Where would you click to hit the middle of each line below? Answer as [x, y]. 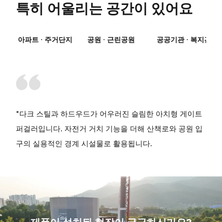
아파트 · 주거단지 [45, 40]
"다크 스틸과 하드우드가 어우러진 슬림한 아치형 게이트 [109, 114]
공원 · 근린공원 [111, 40]
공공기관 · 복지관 [184, 40]
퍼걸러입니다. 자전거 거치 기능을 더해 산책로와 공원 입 [109, 129]
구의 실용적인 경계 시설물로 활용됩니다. [84, 144]
